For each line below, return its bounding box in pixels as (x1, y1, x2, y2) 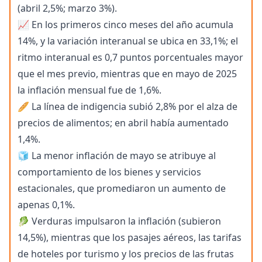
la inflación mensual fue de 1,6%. (18, 84, 161, 97)
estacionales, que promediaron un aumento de (18, 182, 226, 195)
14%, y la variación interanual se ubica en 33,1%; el (18, 35, 238, 48)
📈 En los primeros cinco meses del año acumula (18, 18, 233, 32)
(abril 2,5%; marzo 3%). (18, 2, 117, 15)
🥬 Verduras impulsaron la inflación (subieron (18, 215, 221, 228)
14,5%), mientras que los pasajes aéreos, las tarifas (18, 231, 242, 244)
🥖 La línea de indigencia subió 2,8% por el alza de (18, 100, 237, 113)
